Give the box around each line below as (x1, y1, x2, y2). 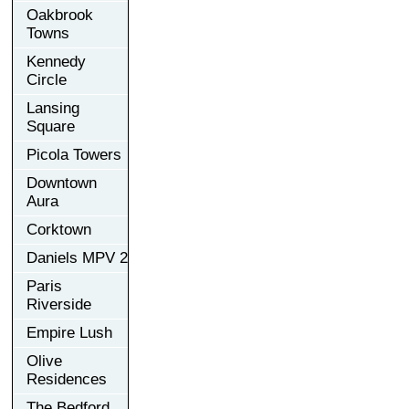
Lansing (26, 99, 79, 117)
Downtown (26, 173, 97, 192)
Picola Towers (26, 145, 121, 163)
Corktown (26, 220, 91, 238)
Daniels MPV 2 (26, 248, 128, 267)
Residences (26, 370, 107, 388)
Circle (26, 70, 67, 89)
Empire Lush (26, 323, 112, 341)
